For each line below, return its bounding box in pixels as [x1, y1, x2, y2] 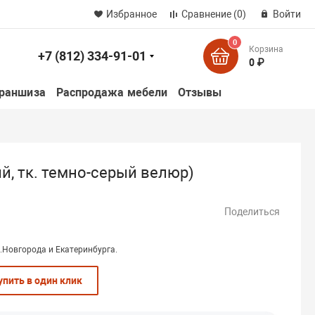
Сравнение [181, 8, 231, 20]
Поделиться [224, 205, 281, 217]
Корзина [248, 44, 283, 54]
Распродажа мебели [56, 86, 168, 99]
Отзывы [178, 86, 222, 99]
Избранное [105, 8, 157, 20]
